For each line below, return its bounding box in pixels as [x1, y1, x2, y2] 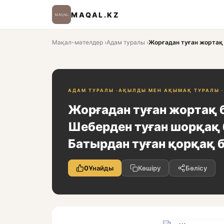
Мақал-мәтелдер [52, 38, 103, 46]
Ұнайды [88, 164, 113, 172]
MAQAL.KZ [71, 10, 119, 19]
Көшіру [138, 164, 160, 172]
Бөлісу [185, 164, 207, 172]
